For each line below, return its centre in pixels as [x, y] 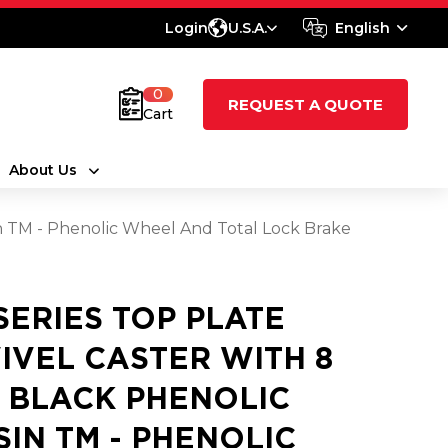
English [362, 28]
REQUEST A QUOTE [305, 104]
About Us [42, 170]
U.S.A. [247, 28]
